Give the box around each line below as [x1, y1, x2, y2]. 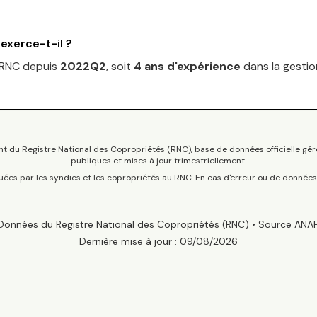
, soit [106, 59, 134, 74]
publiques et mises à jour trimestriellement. [71, 155, 246, 166]
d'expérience [164, 59, 241, 74]
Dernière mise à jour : [79, 235, 177, 248]
